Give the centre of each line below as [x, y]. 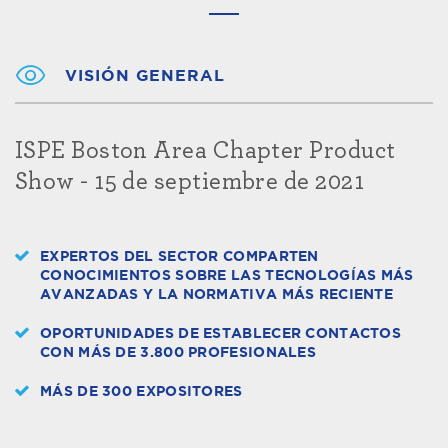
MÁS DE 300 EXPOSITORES [141, 391]
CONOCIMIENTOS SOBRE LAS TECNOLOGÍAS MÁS [227, 275]
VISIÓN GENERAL [145, 75]
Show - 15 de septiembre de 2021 [189, 181]
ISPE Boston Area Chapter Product [205, 150]
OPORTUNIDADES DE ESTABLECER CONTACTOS [221, 333]
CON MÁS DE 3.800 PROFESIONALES [178, 352]
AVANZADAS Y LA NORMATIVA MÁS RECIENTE [217, 294]
